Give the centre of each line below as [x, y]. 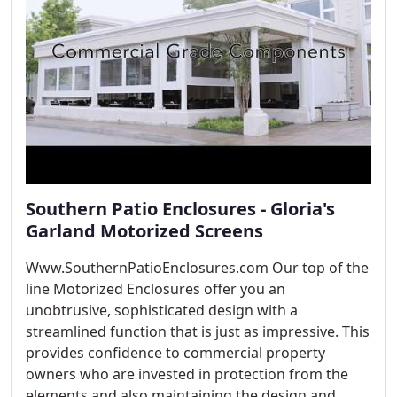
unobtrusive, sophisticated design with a [162, 310]
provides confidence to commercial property [175, 353]
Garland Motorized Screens [144, 231]
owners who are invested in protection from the [187, 374]
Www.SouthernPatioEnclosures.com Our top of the [197, 268]
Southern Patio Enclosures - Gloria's [180, 209]
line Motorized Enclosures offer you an [156, 289]
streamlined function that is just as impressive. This [198, 331]
